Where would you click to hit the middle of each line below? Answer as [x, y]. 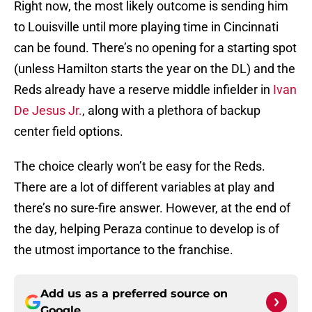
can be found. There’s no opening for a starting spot [155, 48]
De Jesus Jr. [48, 111]
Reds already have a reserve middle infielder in [143, 90]
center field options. [69, 132]
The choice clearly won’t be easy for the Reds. [140, 166]
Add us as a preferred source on [134, 294]
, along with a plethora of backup [171, 111]
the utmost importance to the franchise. [124, 250]
